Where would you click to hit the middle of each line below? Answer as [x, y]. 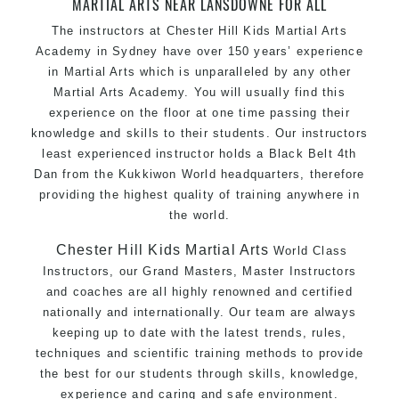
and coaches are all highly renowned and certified [199, 291]
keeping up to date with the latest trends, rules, [199, 332]
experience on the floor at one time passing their [199, 112]
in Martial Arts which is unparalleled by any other [199, 71]
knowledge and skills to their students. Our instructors [200, 133]
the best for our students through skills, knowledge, [199, 373]
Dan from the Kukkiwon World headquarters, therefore [199, 174]
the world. [199, 215]
